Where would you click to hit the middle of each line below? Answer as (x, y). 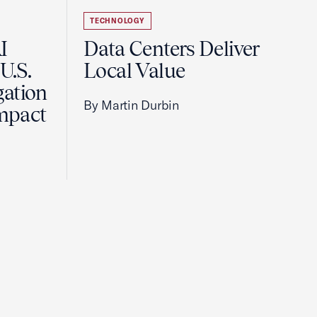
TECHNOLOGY (117, 21)
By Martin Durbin (131, 105)
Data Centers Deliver (172, 49)
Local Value (134, 71)
